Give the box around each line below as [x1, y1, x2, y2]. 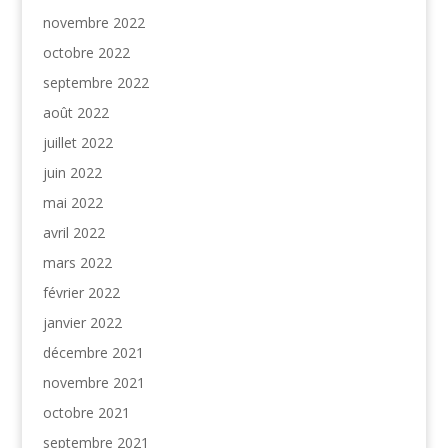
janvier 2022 [42, 312, 122, 332]
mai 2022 [42, 192, 103, 212]
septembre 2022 [42, 72, 149, 92]
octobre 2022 [42, 42, 130, 62]
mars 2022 [42, 252, 112, 272]
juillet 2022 [42, 132, 113, 152]
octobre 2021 [42, 402, 130, 422]
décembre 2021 [42, 342, 144, 362]
